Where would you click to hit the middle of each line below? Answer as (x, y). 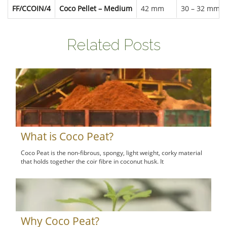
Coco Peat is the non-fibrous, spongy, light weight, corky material (112, 153)
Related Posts (113, 45)
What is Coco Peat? (67, 137)
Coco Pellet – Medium (96, 8)
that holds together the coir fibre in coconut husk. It (92, 162)
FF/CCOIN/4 (31, 8)
